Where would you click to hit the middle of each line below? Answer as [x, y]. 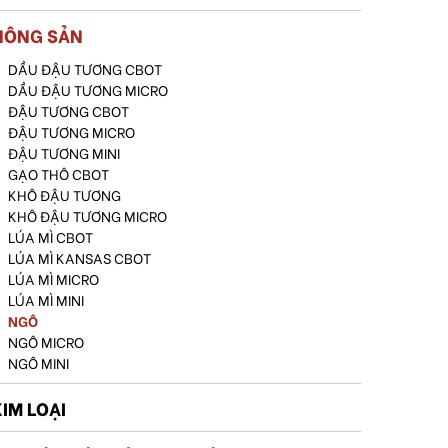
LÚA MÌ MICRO [53, 278]
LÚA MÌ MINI [46, 299]
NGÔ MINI [38, 362]
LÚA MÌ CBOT [50, 236]
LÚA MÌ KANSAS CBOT [79, 257]
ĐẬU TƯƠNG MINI [64, 152]
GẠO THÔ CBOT [58, 173]
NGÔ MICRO [46, 341]
